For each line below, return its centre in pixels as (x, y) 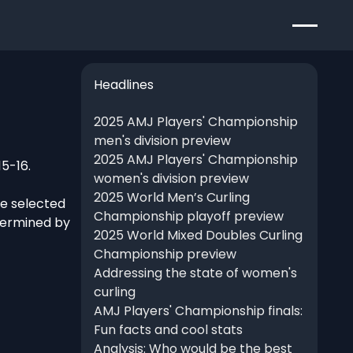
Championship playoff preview (188, 217)
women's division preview (171, 179)
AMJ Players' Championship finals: (198, 311)
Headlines (123, 84)
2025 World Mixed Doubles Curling (198, 236)
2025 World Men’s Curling (171, 198)
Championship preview (165, 255)
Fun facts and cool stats (168, 330)
